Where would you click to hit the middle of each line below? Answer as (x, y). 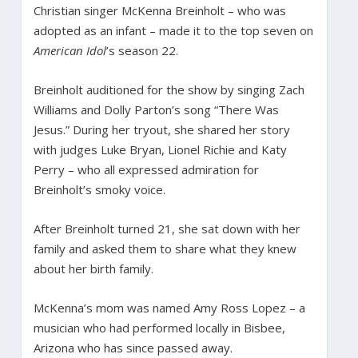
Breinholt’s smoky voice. (99, 189)
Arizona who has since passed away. (133, 347)
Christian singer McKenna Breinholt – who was (159, 10)
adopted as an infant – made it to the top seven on (173, 30)
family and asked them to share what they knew (165, 248)
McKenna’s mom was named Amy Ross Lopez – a (169, 307)
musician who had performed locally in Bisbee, (159, 327)
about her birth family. (93, 268)
